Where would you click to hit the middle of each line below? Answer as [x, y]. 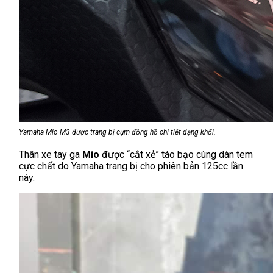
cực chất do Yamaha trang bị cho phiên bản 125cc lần [131, 166]
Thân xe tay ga [51, 154]
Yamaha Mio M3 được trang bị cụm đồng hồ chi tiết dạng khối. [117, 132]
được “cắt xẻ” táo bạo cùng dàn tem [176, 154]
